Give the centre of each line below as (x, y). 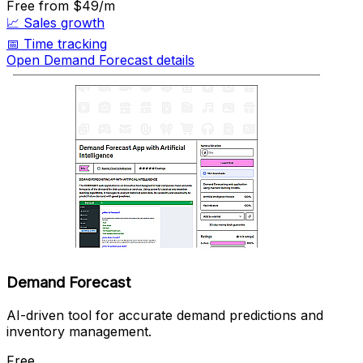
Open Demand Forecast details (100, 60)
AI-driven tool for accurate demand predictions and (165, 315)
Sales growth (64, 23)
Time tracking (65, 44)
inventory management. (79, 331)
